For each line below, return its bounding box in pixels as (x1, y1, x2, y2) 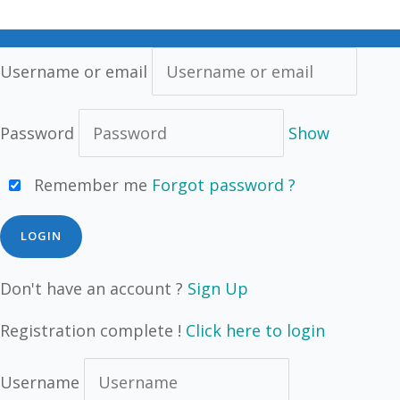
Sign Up (187, 278, 248, 299)
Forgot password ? (152, 174, 296, 196)
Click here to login (186, 320, 325, 341)
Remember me (29, 174, 147, 196)
